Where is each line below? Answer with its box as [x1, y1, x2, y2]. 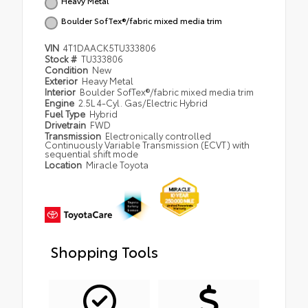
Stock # [45, 52, 79, 65]
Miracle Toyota [86, 157, 149, 170]
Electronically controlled [105, 129, 212, 142]
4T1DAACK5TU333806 [63, 41, 157, 54]
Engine [45, 96, 76, 109]
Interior [45, 85, 78, 98]
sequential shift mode [45, 146, 138, 159]
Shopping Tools [50, 240, 158, 261]
